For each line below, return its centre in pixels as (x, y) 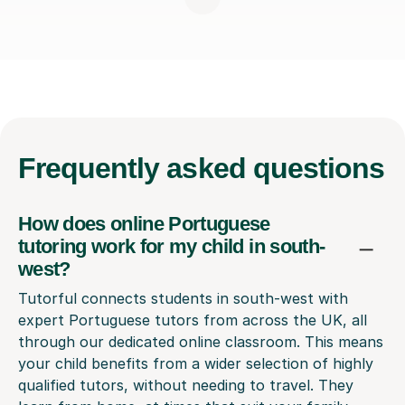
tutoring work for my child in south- (172, 246)
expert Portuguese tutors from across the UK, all (193, 320)
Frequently (93, 168)
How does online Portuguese (144, 223)
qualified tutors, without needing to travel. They (186, 385)
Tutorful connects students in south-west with (183, 298)
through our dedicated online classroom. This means (201, 341)
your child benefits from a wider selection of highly (196, 363)
